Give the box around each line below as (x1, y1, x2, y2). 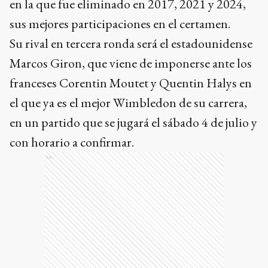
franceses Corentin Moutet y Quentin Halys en (10, 74, 252, 92)
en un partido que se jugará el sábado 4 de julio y (10, 113, 257, 131)
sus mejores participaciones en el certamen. (10, 14, 230, 32)
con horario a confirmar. (10, 133, 134, 151)
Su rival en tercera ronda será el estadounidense (10, 34, 252, 52)
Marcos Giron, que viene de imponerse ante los (10, 54, 252, 72)
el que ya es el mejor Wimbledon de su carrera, (10, 93, 247, 111)
